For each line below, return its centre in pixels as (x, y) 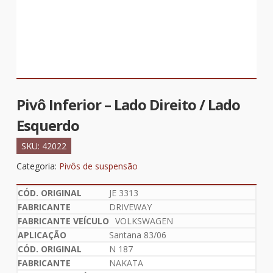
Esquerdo (48, 126)
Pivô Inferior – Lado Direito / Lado (128, 105)
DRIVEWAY (130, 207)
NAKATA (126, 263)
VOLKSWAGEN (144, 221)
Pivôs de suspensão (98, 166)
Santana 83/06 (137, 235)
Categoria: (37, 166)
